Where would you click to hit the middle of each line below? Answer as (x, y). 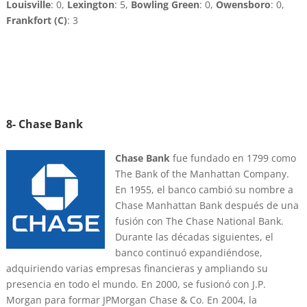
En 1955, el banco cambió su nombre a (204, 190)
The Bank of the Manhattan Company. (202, 174)
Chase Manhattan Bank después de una (207, 206)
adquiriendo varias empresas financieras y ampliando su (137, 269)
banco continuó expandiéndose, (188, 253)
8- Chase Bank (44, 124)
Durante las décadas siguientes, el (194, 237)
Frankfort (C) (36, 21)
